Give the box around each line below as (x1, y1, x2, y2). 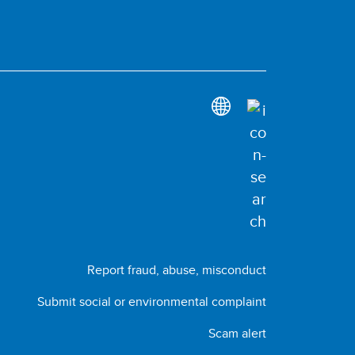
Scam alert (208, 324, 266, 342)
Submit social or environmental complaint (36, 292, 266, 311)
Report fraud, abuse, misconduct (86, 261, 266, 279)
